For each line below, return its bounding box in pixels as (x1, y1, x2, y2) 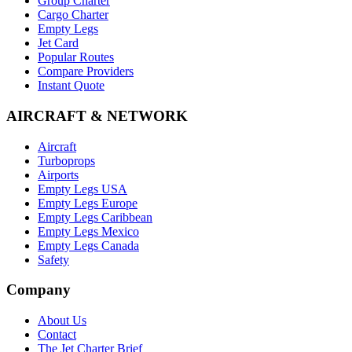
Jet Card (38, 36, 79, 50)
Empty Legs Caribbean (38, 210, 152, 224)
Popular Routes (38, 50, 114, 64)
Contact (38, 328, 76, 342)
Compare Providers (38, 64, 134, 79)
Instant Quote (38, 79, 104, 93)
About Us (38, 313, 86, 328)
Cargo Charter (38, 8, 108, 22)
